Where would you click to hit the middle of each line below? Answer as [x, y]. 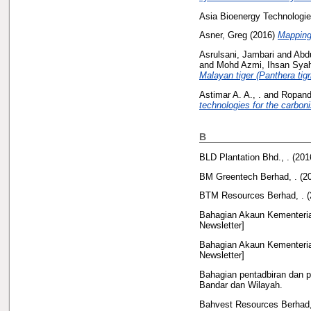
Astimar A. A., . [230, 94]
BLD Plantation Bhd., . [244, 157]
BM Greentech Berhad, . [248, 176]
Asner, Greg [223, 35]
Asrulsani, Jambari [237, 55]
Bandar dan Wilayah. [241, 285]
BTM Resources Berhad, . [252, 196]
